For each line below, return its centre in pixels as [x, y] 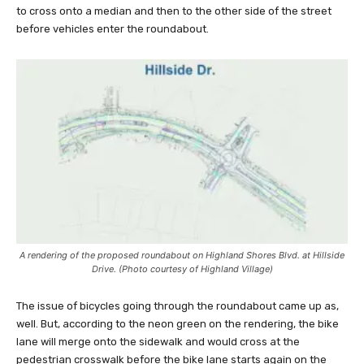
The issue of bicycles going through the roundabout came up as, [178, 306]
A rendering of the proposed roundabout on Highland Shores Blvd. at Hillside [182, 256]
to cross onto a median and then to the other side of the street [174, 11]
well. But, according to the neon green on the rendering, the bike [178, 324]
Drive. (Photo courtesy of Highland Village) [182, 269]
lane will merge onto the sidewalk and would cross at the [158, 342]
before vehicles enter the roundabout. [113, 28]
